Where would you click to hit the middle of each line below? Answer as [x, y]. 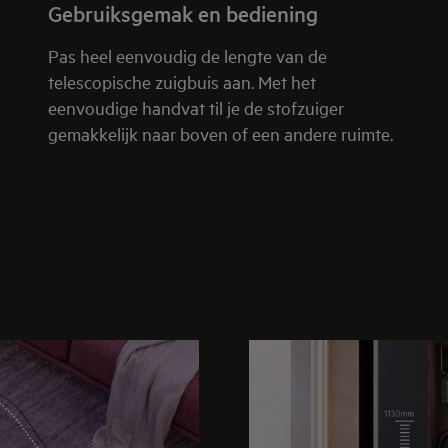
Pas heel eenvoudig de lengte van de [187, 55]
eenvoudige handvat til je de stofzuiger [196, 107]
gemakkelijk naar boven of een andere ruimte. [222, 133]
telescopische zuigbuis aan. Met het [182, 81]
